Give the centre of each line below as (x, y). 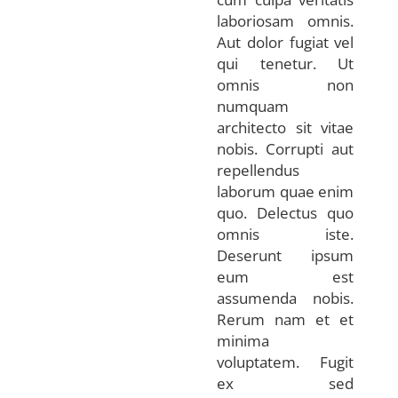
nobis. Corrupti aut (286, 148)
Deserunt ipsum (286, 255)
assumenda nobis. (286, 298)
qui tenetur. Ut (286, 63)
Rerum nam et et (286, 319)
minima (243, 340)
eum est (286, 276)
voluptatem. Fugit (286, 362)
